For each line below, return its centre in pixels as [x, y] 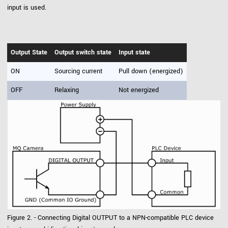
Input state [134, 52]
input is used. [27, 7]
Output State [29, 52]
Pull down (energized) [151, 71]
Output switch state [83, 52]
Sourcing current [78, 71]
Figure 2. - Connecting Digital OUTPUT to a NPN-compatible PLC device [110, 218]
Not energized [139, 90]
